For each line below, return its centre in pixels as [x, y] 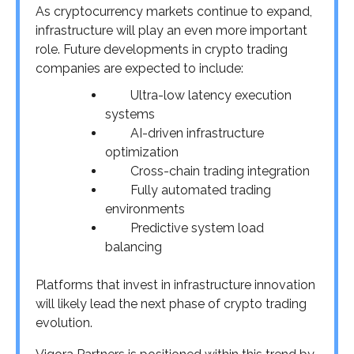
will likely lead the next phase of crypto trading [171, 304]
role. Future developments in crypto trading [162, 50]
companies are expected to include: [139, 69]
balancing [134, 247]
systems [130, 115]
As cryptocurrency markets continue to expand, [174, 12]
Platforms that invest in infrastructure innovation [175, 285]
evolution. [64, 323]
